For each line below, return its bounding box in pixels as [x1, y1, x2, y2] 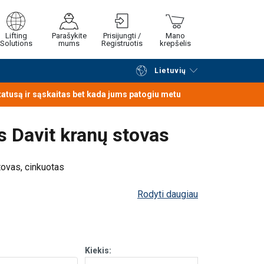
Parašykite [51, 31, 87, 41]
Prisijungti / [103, 31, 141, 41]
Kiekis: [84, 246, 111, 256]
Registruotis [101, 39, 143, 48]
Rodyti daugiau [137, 189, 198, 200]
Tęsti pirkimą [127, 77, 186, 88]
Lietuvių [154, 66, 186, 75]
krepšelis [159, 39, 191, 48]
